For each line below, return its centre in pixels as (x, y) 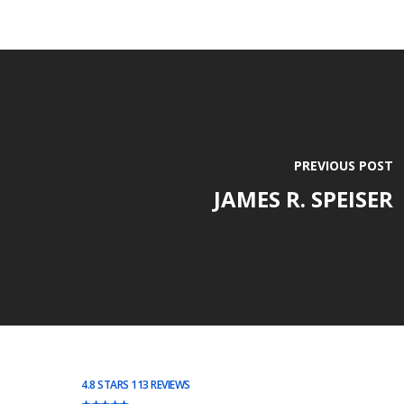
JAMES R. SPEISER (303, 198)
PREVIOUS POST (343, 165)
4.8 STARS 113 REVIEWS (136, 385)
